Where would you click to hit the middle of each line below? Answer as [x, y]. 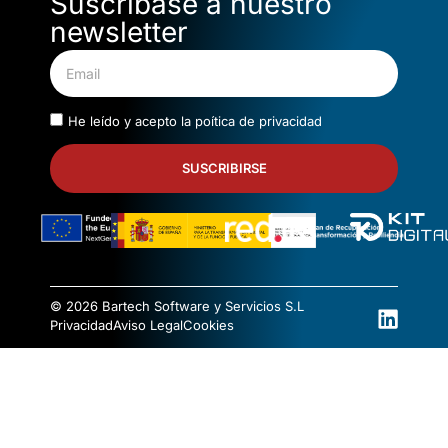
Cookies [208, 324]
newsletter [119, 31]
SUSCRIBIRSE [224, 167]
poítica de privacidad [258, 120]
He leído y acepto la [131, 120]
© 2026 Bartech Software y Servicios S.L [177, 305]
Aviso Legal [148, 324]
